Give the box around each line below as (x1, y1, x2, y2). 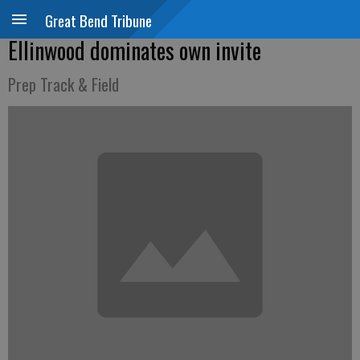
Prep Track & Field (8, 72, 119, 96)
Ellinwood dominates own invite (8, 34, 261, 67)
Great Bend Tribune (45, 9, 152, 31)
